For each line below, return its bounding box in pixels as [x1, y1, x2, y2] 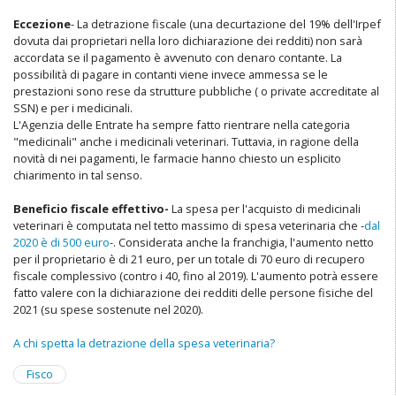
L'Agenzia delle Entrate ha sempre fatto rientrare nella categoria [13, 117, 350, 133]
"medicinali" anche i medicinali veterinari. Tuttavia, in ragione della [13, 133, 359, 150]
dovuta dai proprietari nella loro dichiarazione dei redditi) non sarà [13, 33, 362, 49]
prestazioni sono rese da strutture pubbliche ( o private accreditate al [13, 83, 379, 100]
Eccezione [13, 16, 71, 33]
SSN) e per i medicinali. [13, 100, 133, 117]
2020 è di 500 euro [13, 234, 110, 251]
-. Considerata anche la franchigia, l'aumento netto [110, 234, 374, 251]
